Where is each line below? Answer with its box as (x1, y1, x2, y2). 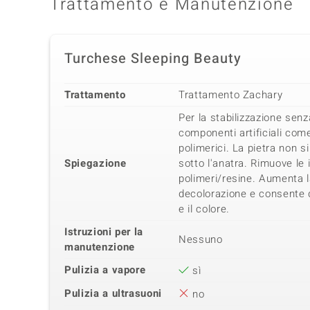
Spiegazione (64, 156, 127, 172)
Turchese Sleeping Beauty (64, 48, 241, 69)
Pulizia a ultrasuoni (64, 286, 162, 302)
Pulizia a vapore (64, 262, 146, 278)
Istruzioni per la (64, 224, 144, 240)
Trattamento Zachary (179, 87, 283, 103)
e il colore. (179, 201, 230, 217)
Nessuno (179, 232, 223, 248)
